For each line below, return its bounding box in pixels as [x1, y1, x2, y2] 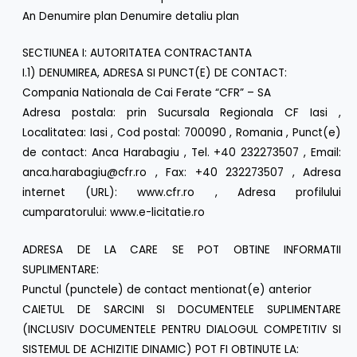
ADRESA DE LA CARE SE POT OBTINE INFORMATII [22, 242, 341, 258]
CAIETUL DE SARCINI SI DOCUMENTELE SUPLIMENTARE [22, 302, 341, 318]
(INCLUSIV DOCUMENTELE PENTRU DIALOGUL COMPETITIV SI [22, 322, 341, 338]
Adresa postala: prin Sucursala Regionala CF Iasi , [22, 105, 341, 121]
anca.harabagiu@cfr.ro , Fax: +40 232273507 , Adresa [22, 165, 341, 181]
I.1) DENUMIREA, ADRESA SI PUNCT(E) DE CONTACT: [22, 65, 288, 81]
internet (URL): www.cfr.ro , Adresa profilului [22, 185, 341, 201]
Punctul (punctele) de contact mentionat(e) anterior [22, 282, 312, 298]
